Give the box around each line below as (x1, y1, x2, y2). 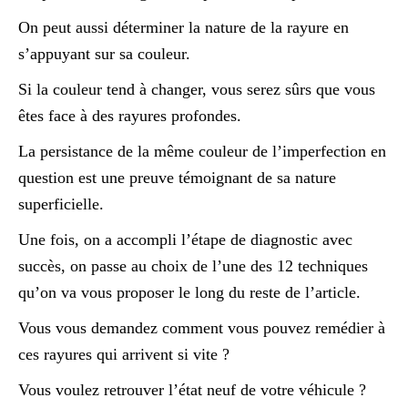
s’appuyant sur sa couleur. (18, 45, 190, 64)
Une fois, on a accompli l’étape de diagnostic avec (18, 230, 352, 250)
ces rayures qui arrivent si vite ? (18, 345, 229, 364)
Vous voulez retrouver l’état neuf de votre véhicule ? (18, 381, 366, 400)
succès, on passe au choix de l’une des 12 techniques (18, 257, 368, 276)
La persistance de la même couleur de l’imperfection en (18, 142, 386, 161)
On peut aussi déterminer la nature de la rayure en (18, 18, 349, 37)
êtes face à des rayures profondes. (18, 107, 241, 126)
